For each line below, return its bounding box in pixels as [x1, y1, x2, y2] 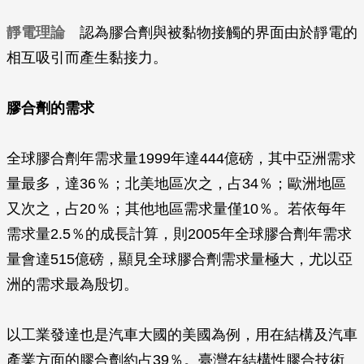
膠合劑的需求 [6, 100, 94, 116]
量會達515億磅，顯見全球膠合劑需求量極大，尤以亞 [6, 251, 353, 267]
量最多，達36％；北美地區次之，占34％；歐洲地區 [6, 175, 346, 192]
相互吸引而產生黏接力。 [6, 50, 167, 66]
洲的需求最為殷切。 [6, 276, 138, 292]
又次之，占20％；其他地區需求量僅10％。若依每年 [6, 201, 346, 217]
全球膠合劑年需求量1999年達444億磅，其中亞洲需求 [6, 150, 356, 167]
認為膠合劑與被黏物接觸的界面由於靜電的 [65, 24, 357, 41]
